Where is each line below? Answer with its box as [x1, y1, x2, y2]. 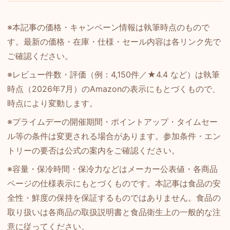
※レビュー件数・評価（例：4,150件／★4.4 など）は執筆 [7, 69, 220, 80]
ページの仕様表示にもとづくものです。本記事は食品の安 [7, 178, 221, 188]
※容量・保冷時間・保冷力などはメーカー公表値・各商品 [7, 163, 218, 174]
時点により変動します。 [7, 98, 98, 108]
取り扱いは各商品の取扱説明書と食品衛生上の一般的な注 [7, 206, 221, 217]
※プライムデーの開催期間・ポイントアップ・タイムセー [7, 116, 218, 127]
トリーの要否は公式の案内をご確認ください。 [7, 145, 180, 156]
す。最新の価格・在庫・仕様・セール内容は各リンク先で [7, 36, 221, 47]
